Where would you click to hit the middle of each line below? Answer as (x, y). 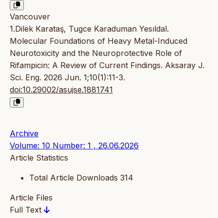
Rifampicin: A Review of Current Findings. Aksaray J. (107, 65)
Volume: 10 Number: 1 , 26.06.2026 (74, 145)
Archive (24, 133)
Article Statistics (39, 157)
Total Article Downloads (73, 177)
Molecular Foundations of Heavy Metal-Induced (99, 41)
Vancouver (30, 16)
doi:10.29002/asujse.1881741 (61, 89)
